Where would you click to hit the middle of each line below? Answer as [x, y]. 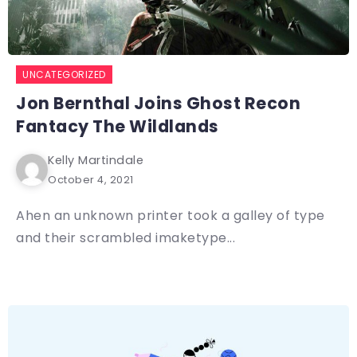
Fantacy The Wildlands [118, 127]
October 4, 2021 [91, 180]
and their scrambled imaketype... [126, 238]
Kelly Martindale [96, 161]
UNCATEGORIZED [64, 75]
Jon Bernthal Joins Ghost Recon [158, 104]
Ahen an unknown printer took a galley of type [171, 216]
